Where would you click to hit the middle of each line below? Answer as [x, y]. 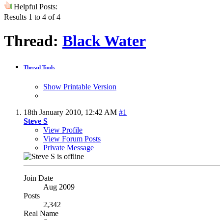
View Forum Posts [72, 138]
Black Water [104, 41]
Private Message [69, 147]
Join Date [38, 178]
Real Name [41, 213]
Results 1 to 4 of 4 [32, 17]
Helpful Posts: [35, 6]
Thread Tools [39, 67]
